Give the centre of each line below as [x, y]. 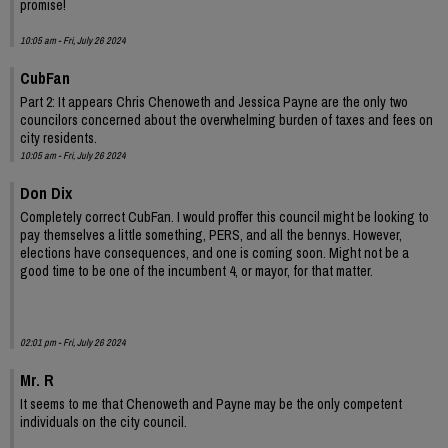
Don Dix [46, 192]
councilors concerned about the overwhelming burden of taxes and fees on [226, 119]
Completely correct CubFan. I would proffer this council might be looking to [224, 216]
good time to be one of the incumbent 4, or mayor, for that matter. [196, 270]
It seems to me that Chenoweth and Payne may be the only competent [211, 403]
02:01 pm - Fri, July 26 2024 [73, 342]
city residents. [58, 137]
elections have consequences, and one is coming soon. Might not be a [214, 252]
